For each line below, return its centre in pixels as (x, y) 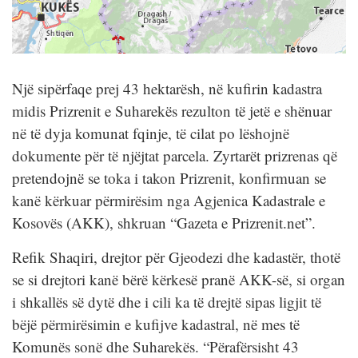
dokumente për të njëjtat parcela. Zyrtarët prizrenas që (175, 156)
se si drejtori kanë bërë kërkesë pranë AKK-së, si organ (179, 280)
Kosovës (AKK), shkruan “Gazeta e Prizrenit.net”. (164, 223)
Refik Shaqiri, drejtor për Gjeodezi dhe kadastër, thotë (176, 257)
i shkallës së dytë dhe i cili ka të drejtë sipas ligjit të (167, 302)
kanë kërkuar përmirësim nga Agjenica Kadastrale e (169, 201)
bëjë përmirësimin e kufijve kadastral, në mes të (156, 324)
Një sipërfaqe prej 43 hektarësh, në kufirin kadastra (167, 89)
